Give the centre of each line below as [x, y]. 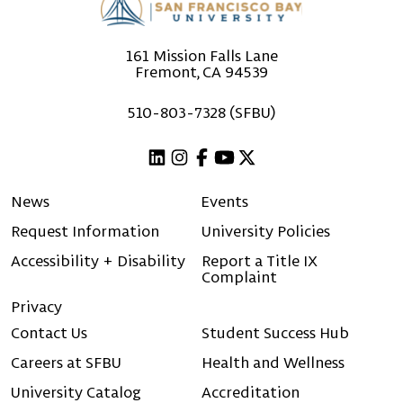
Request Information [85, 231]
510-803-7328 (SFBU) [201, 112]
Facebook [230, 183]
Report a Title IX [260, 261]
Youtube [248, 183]
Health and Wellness [273, 363]
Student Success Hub [275, 333]
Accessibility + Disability [98, 261]
